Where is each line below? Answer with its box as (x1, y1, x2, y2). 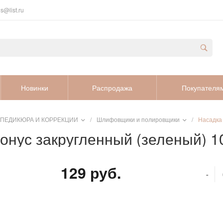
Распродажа (92, 82, 132, 93)
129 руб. (61, 161, 121, 183)
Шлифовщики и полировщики (97, 115, 181, 123)
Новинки (20, 82, 48, 93)
